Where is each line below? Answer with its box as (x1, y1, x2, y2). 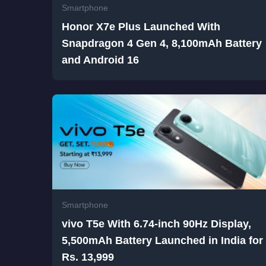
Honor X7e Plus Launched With (62, 21, 220, 33)
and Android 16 (62, 54, 139, 66)
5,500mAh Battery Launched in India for (62, 235, 263, 247)
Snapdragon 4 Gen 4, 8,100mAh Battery (62, 37, 262, 50)
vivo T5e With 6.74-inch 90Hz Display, (62, 218, 251, 230)
